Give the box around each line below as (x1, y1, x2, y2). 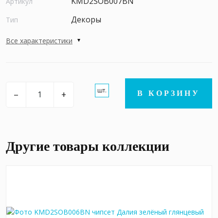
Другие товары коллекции (6, 138, 169, 154)
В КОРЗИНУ (137, 89, 200, 97)
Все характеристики (6, 36, 73, 45)
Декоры (71, 14, 101, 25)
